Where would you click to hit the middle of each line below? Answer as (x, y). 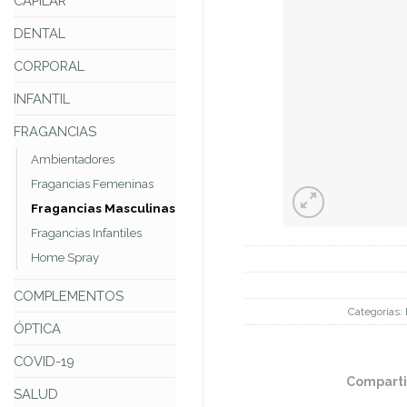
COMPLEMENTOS (69, 296)
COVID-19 (44, 362)
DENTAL (40, 34)
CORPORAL (49, 66)
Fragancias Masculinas (103, 209)
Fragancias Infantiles (86, 233)
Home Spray (65, 258)
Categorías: (376, 311)
